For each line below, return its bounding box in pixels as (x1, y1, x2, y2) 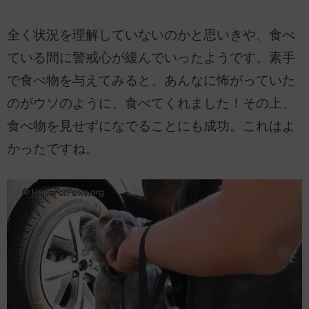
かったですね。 (7, 141, 99, 157)
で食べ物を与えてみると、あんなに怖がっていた (7, 73, 295, 88)
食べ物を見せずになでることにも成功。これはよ (7, 119, 295, 134)
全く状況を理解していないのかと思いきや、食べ (7, 28, 295, 43)
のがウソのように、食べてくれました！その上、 (7, 96, 295, 111)
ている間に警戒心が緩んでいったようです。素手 (7, 50, 295, 66)
